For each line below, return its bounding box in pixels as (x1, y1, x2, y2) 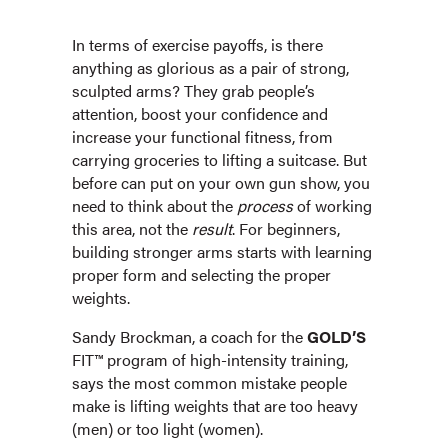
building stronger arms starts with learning (72, 240, 372, 264)
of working (293, 194, 372, 218)
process (237, 194, 293, 218)
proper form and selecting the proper (72, 263, 331, 287)
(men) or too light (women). (72, 417, 263, 441)
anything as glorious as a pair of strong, (72, 56, 349, 80)
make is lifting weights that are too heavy (72, 394, 358, 418)
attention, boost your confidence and (72, 102, 328, 126)
